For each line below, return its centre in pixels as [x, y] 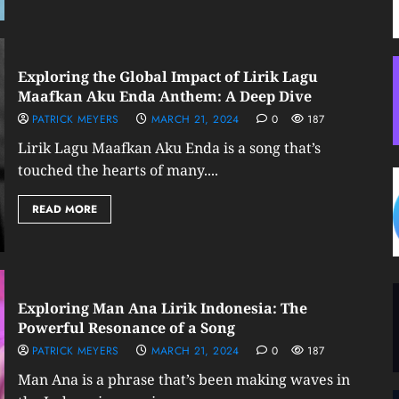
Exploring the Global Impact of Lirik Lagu [167, 77]
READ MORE [64, 209]
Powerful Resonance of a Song [126, 328]
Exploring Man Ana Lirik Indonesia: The [162, 308]
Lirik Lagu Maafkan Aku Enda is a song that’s [169, 148]
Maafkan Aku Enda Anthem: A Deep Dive [164, 96]
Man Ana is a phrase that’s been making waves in [183, 379]
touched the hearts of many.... [118, 170]
